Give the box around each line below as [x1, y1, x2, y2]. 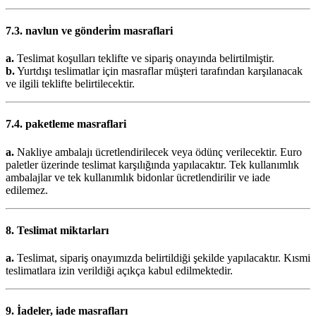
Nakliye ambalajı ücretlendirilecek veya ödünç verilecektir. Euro [14, 145, 302, 158]
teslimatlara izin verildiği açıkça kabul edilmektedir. [6, 265, 233, 277]
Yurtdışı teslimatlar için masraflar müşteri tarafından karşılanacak [15, 65, 303, 78]
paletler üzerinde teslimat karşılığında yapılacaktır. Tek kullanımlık [6, 158, 299, 171]
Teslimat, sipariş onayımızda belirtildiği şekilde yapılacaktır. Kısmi [14, 252, 310, 265]
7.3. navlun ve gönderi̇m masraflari [6, 24, 173, 37]
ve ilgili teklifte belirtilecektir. [6, 78, 135, 90]
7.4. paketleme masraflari [6, 118, 126, 130]
